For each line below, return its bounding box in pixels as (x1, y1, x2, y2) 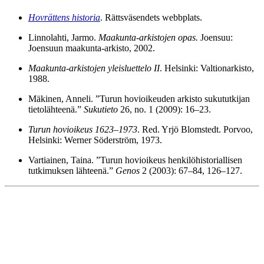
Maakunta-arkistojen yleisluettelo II (28, 62, 160, 73)
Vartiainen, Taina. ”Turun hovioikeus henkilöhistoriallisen (28, 154, 242, 165)
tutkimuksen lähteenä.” (28, 165, 115, 176)
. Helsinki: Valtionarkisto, (160, 62, 254, 73)
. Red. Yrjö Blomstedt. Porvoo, (137, 124, 253, 134)
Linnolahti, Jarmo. (28, 32, 98, 42)
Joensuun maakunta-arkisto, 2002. (28, 42, 155, 53)
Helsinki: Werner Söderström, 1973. (28, 134, 162, 145)
